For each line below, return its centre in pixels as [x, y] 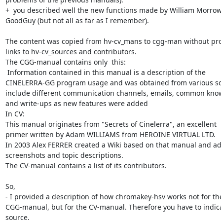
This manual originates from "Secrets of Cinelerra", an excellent [111, 124]
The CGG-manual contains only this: [65, 62]
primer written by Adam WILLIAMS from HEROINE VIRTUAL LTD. [110, 134]
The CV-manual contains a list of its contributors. [86, 165]
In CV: [15, 113]
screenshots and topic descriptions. [64, 155]
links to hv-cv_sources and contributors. [71, 51]
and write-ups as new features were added [76, 103]
